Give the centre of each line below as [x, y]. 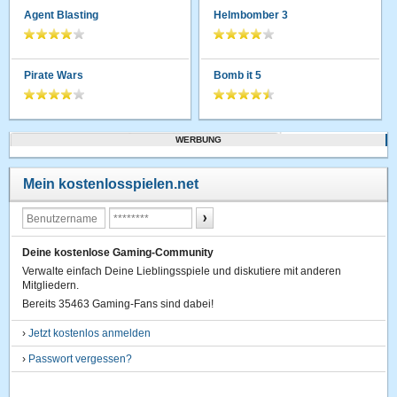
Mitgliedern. [51, 285]
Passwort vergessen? [81, 358]
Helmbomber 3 [251, 15]
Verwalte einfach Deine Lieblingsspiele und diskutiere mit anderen [182, 271]
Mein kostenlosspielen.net [111, 183]
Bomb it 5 [238, 75]
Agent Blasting [62, 15]
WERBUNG [198, 139]
